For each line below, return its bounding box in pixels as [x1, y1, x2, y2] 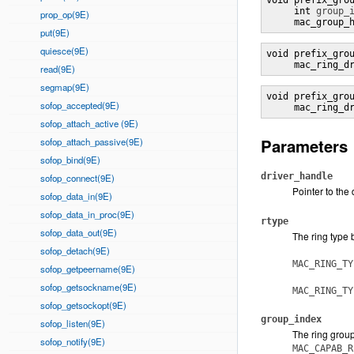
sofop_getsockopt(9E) [40, 299, 126, 311]
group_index [261, 314, 322, 325]
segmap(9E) [40, 81, 89, 93]
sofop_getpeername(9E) [40, 262, 135, 275]
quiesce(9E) [40, 44, 88, 57]
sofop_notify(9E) [40, 335, 105, 348]
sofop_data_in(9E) [40, 190, 112, 202]
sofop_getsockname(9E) [40, 281, 137, 293]
